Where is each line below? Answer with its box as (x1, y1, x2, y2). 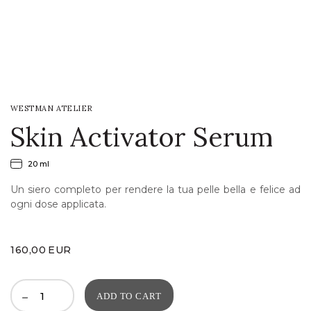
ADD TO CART (96, 291, 162, 301)
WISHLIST (6, 51, 51, 62)
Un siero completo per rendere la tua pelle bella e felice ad (10, 183, 301, 196)
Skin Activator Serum (10, 120, 273, 153)
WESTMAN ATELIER (10, 103, 93, 113)
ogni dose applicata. (10, 198, 106, 210)
